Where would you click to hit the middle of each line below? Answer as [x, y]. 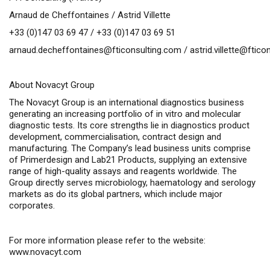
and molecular [212, 114]
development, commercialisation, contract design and [115, 137]
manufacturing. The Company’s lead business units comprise [130, 148]
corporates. [32, 206]
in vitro [169, 114]
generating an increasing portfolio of [83, 114]
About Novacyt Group [52, 85]
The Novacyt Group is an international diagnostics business [127, 102]
